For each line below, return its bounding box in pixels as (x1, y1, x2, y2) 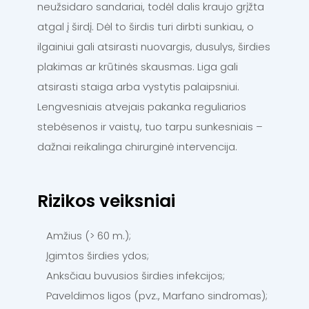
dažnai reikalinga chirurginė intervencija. (37, 139, 237, 154)
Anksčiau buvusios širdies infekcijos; (46, 268, 225, 283)
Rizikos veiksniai (37, 189, 175, 214)
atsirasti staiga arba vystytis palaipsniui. (37, 79, 239, 94)
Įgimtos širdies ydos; (46, 248, 152, 263)
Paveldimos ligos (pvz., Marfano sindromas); (46, 288, 268, 303)
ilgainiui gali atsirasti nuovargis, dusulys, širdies (37, 39, 270, 54)
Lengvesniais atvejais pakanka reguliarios (37, 99, 246, 114)
